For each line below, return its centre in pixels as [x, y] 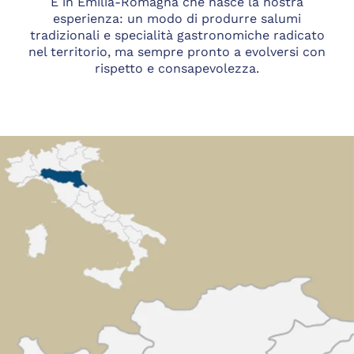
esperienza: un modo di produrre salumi [177, 19]
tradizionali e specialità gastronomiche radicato [177, 36]
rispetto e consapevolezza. [177, 69]
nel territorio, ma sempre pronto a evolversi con [177, 52]
